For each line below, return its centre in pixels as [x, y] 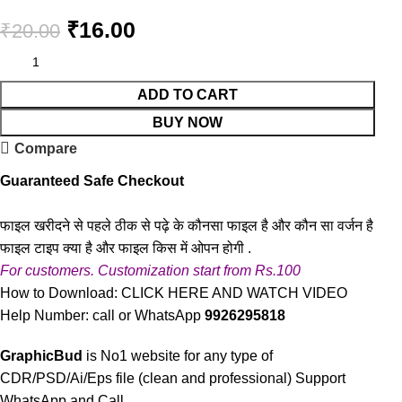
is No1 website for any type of [178, 356]
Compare [46, 148]
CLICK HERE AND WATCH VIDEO [235, 293]
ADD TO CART [188, 95]
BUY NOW [188, 122]
